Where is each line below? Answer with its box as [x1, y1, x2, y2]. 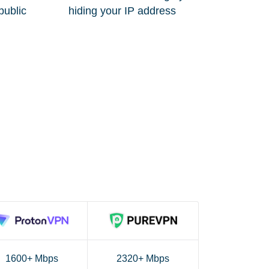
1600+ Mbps [5, 253, 58, 264]
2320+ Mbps [116, 253, 169, 264]
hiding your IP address [68, 4, 176, 17]
